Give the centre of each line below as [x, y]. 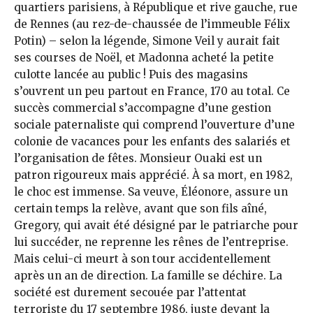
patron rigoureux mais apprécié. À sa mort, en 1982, [153, 175]
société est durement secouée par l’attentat [130, 293]
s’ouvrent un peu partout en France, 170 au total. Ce [152, 92]
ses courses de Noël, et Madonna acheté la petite [144, 58]
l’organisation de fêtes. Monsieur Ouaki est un [138, 159]
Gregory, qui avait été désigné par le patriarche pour [156, 226]
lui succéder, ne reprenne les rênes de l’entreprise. [151, 242]
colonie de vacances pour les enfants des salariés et [152, 142]
